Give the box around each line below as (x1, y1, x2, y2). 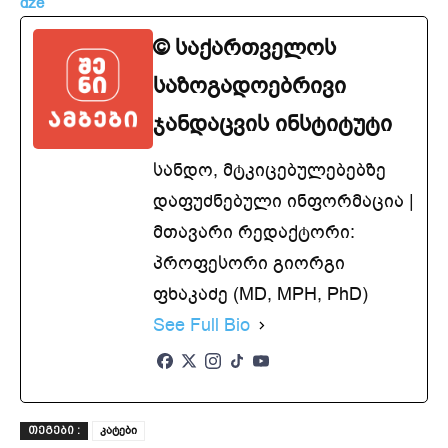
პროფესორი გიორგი (153, 251, 345, 275)
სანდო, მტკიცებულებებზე (153, 158, 386, 182)
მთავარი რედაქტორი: (153, 220, 355, 244)
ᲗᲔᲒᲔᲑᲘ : (28, 424, 80, 437)
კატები (100, 423, 137, 438)
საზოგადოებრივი (153, 71, 346, 101)
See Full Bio (153, 313, 250, 337)
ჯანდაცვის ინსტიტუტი (153, 109, 392, 139)
